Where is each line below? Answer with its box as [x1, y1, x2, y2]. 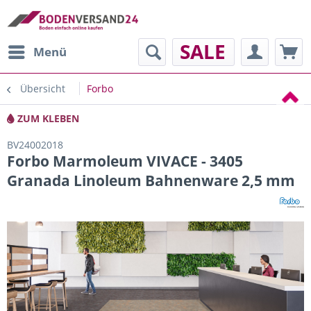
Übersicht [20, 82, 65, 95]
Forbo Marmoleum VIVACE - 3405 [7, 151, 243, 171]
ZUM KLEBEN [15, 112, 79, 125]
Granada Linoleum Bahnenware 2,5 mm [7, 171, 295, 190]
